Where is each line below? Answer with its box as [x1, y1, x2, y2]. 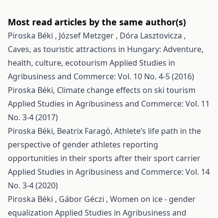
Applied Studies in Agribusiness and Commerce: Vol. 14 [8, 166, 210, 177]
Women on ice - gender [110, 194, 196, 204]
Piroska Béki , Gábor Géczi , [8, 194, 110, 204]
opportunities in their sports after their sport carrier [8, 153, 200, 163]
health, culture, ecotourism [8, 57, 109, 68]
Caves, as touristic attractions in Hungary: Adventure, [8, 44, 203, 54]
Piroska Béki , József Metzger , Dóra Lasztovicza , [8, 30, 186, 41]
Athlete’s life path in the [114, 126, 201, 136]
